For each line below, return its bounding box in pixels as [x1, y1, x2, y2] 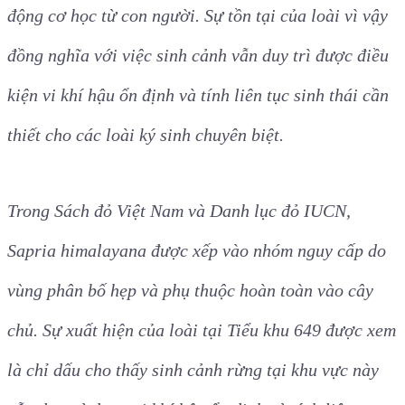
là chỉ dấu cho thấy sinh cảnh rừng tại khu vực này [7, 359, 379, 380]
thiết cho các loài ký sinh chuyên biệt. [7, 124, 284, 145]
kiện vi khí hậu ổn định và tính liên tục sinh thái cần [7, 84, 389, 105]
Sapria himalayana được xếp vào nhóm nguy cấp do [7, 240, 386, 260]
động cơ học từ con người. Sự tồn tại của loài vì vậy [7, 5, 388, 25]
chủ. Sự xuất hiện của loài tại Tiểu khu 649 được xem [7, 319, 396, 340]
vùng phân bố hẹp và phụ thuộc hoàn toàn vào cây [7, 279, 373, 300]
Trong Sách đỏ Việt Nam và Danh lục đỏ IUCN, [7, 200, 351, 221]
